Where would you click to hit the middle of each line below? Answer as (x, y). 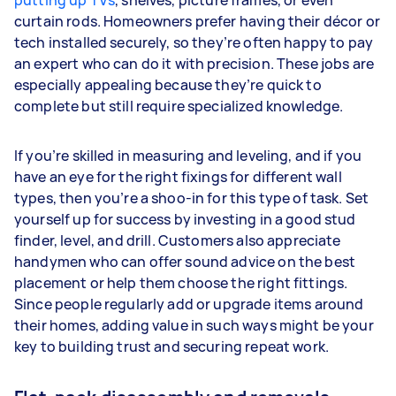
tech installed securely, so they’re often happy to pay (194, 42)
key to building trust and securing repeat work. (172, 346)
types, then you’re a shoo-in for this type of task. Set (192, 198)
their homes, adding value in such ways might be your (194, 325)
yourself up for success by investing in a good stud (185, 219)
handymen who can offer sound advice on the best (185, 262)
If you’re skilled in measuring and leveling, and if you (188, 156)
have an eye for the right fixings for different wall (178, 177)
